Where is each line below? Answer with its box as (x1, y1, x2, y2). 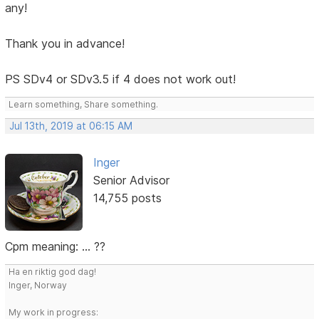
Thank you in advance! (5, 36, 125, 51)
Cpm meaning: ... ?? (5, 239, 106, 254)
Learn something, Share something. (9, 98, 159, 110)
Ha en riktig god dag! (9, 266, 97, 278)
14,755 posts (93, 190, 162, 205)
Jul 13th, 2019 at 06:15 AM (9, 120, 133, 132)
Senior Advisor (93, 172, 169, 187)
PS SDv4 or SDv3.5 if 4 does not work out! (5, 71, 236, 86)
